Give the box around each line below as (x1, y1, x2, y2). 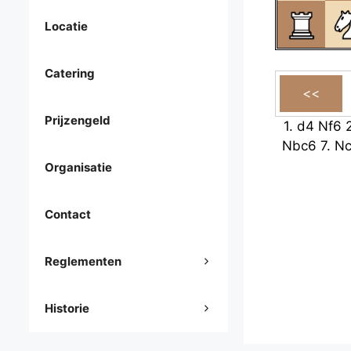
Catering (45, 66, 95, 81)
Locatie (45, 19, 88, 34)
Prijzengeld (45, 113, 110, 128)
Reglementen (45, 254, 121, 270)
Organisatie (45, 160, 112, 175)
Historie (45, 301, 89, 317)
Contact (45, 207, 91, 223)
